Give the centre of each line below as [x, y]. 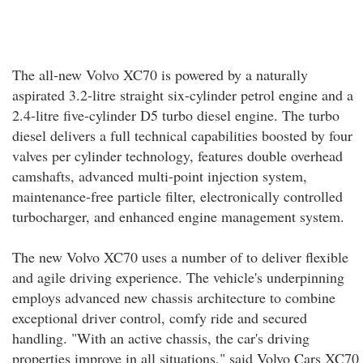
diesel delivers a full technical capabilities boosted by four [182, 135]
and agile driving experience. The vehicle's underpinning [178, 277]
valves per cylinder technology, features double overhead [177, 156]
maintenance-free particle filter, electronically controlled [177, 196]
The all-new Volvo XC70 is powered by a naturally [160, 75]
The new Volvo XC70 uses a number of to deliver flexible [180, 257]
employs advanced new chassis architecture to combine [174, 297]
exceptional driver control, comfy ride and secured [160, 318]
